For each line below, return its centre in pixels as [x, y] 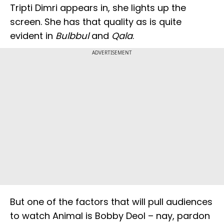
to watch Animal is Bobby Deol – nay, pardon [110, 216]
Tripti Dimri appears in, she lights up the [98, 8]
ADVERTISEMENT [112, 53]
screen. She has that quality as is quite [96, 22]
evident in [33, 36]
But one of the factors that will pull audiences [111, 202]
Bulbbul [72, 36]
